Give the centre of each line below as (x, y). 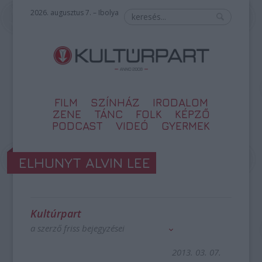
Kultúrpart (56, 213)
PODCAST (77, 126)
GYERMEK (186, 126)
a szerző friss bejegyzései (78, 228)
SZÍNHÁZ (115, 102)
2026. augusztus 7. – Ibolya (75, 13)
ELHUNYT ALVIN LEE (85, 163)
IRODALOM (180, 102)
